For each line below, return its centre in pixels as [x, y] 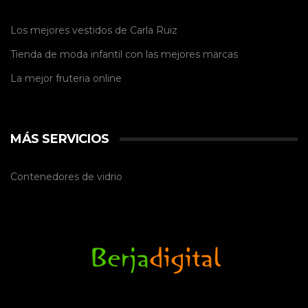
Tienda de [35, 55]
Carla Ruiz [154, 31]
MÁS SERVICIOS [60, 139]
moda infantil [91, 55]
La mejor [33, 79]
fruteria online [89, 79]
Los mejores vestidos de [70, 31]
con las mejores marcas [180, 55]
